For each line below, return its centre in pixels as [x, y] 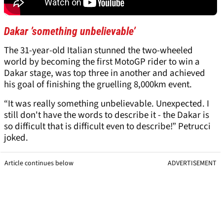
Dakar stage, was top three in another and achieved [105, 74]
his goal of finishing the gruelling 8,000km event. [98, 85]
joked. [16, 138]
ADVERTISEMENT [192, 164]
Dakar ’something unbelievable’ [70, 32]
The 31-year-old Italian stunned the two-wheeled [98, 51]
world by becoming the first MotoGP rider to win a [102, 62]
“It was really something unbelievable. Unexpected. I [107, 104]
